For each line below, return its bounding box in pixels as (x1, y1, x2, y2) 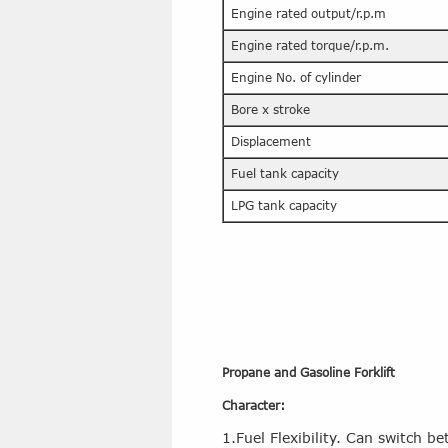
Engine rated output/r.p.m (231, 6, 386, 21)
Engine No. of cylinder (231, 70, 361, 85)
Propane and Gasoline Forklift (222, 365, 395, 380)
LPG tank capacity (231, 198, 337, 213)
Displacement (231, 134, 311, 149)
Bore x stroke (231, 102, 310, 117)
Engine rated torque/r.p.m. (231, 38, 389, 53)
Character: (222, 398, 285, 413)
